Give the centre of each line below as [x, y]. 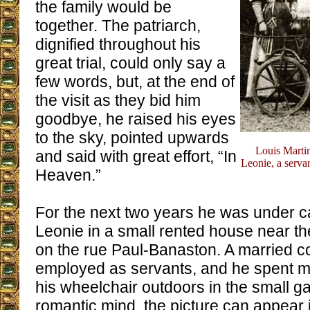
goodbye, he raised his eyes [136, 119]
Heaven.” [68, 175]
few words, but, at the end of [135, 82]
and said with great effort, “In [136, 156]
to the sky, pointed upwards [132, 138]
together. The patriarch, [118, 26]
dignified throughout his [118, 44]
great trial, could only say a [130, 63]
